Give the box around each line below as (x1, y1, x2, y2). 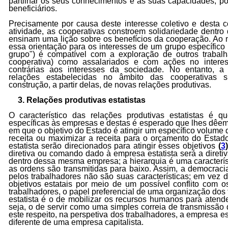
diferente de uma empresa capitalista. (8, 218, 144, 226)
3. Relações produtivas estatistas (18, 96, 146, 104)
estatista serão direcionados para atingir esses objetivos (8, 141, 218, 150)
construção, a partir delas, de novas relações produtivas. (8, 80, 211, 89)
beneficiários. (8, 4, 57, 13)
